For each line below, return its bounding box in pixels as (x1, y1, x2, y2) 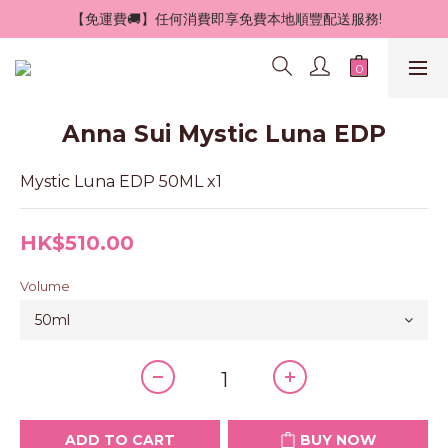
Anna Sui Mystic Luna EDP (62, 120, 386, 148)
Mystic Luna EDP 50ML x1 (20, 172, 222, 191)
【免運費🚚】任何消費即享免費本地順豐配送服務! (70, 10, 382, 28)
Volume (20, 278, 70, 294)
